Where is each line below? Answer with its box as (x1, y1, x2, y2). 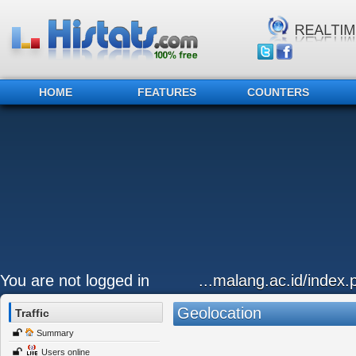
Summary (37, 328, 74, 338)
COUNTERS (247, 86, 309, 99)
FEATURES (137, 86, 196, 99)
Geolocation (176, 304, 261, 322)
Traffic (15, 307, 49, 319)
